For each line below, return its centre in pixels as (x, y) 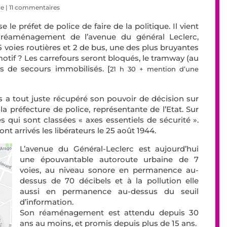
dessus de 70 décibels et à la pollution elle (109, 181)
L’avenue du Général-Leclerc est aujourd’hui (109, 149)
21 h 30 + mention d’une (154, 69)
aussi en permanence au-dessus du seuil (109, 192)
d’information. (47, 202)
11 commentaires (35, 8)
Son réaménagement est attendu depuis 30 (109, 213)
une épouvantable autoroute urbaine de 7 (109, 160)
